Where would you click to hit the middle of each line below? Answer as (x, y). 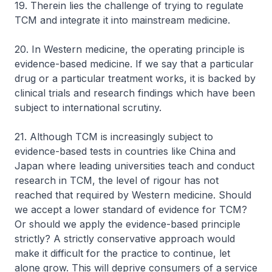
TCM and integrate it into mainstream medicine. (122, 20)
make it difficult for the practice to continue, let (122, 253)
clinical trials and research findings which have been (135, 93)
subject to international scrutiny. (88, 107)
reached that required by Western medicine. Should (133, 195)
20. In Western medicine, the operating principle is (130, 49)
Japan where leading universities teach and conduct (134, 166)
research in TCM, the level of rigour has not (117, 180)
